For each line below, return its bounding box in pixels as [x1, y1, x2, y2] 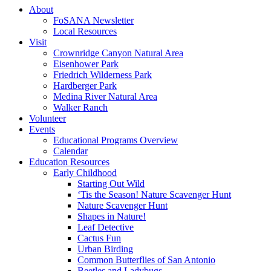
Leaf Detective [77, 222, 134, 232]
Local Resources [53, 26, 117, 36]
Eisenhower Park [53, 59, 119, 69]
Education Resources [29, 157, 109, 167]
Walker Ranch [53, 102, 108, 113]
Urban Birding [77, 244, 133, 254]
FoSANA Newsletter [53, 15, 134, 25]
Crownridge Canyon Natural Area [53, 48, 183, 58]
